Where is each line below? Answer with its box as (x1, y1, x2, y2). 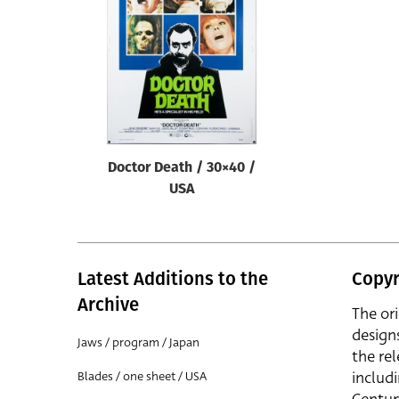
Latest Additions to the (77, 268, 268, 289)
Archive (77, 294, 139, 315)
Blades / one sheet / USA (77, 368, 207, 385)
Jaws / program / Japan (77, 334, 199, 351)
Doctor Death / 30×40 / (108, 161, 256, 175)
